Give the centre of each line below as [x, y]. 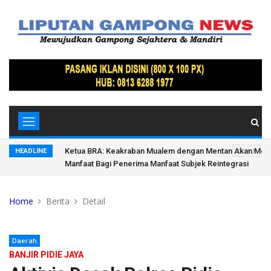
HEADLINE [31, 151]
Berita [58, 201]
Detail [94, 201]
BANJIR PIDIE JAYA [46, 255]
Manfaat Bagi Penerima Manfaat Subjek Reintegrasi [157, 164]
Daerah [24, 241]
